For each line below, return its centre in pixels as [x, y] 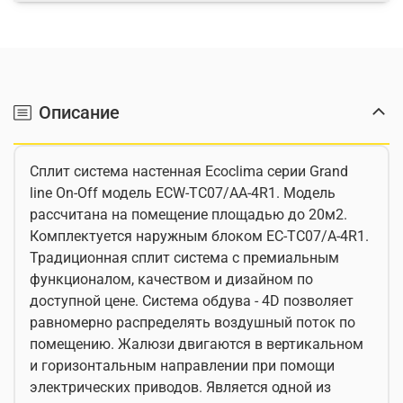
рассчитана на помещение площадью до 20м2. [188, 215]
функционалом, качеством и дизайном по [171, 279]
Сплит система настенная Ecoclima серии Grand [189, 171]
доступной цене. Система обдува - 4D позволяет [192, 301]
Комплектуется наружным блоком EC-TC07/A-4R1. [199, 236]
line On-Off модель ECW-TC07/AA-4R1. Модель [183, 193]
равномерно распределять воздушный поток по [193, 322]
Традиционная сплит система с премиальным [184, 258]
